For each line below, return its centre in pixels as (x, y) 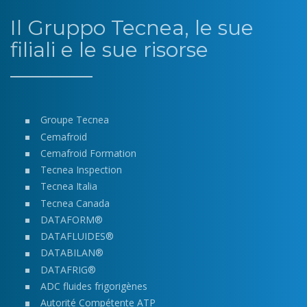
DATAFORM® (71, 219)
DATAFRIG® (68, 269)
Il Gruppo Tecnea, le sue (132, 27)
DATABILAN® (72, 253)
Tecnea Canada (75, 203)
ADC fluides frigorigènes (94, 286)
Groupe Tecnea (74, 120)
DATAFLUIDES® (77, 236)
